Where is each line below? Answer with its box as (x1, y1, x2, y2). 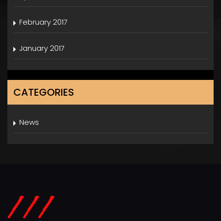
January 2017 (19, 43, 65, 53)
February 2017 (19, 17, 68, 27)
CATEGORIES (13, 85, 74, 99)
